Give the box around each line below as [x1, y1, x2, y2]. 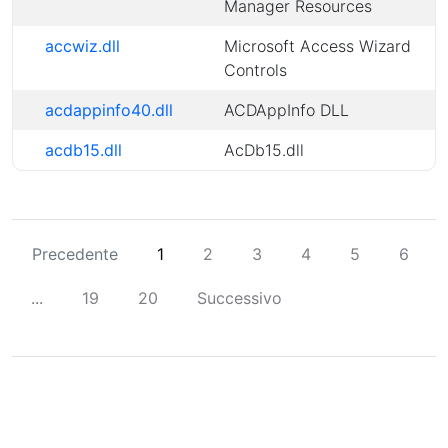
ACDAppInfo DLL [224, 100, 349, 120]
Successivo [197, 288, 282, 308]
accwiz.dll [45, 36, 120, 56]
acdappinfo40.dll [45, 100, 173, 120]
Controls [224, 60, 287, 80]
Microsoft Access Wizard [224, 36, 411, 56]
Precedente [32, 244, 118, 264]
